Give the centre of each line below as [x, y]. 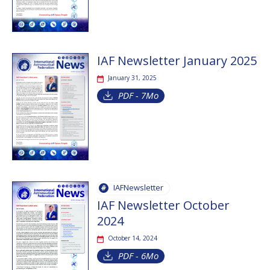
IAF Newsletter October [163, 205]
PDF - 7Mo [138, 95]
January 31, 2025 [132, 77]
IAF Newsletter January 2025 [177, 60]
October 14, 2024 [132, 238]
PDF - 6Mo [138, 255]
